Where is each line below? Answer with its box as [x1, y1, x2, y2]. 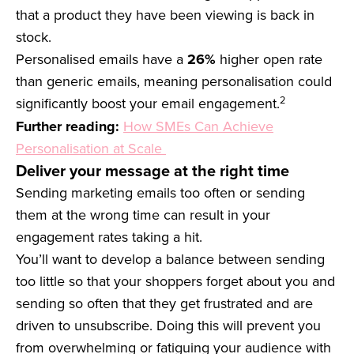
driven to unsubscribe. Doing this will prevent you [16, 315, 321, 336]
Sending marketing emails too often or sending [16, 183, 305, 203]
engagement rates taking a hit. [16, 227, 202, 247]
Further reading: [16, 116, 123, 137]
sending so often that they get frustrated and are [16, 293, 313, 314]
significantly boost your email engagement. [16, 93, 280, 114]
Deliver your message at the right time [16, 159, 289, 183]
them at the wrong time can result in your [16, 205, 270, 225]
